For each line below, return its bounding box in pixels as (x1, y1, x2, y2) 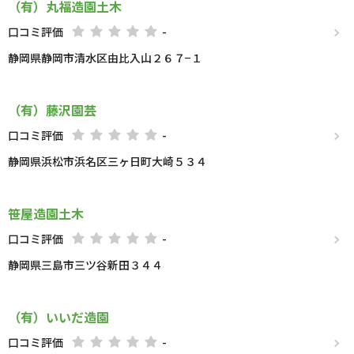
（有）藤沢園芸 (8, 100, 96, 119)
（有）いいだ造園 (8, 307, 109, 326)
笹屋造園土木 (8, 204, 84, 223)
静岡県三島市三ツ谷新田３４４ (8, 257, 163, 273)
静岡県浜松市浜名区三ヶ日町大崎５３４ (8, 153, 207, 169)
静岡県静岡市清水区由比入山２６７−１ (8, 50, 202, 66)
